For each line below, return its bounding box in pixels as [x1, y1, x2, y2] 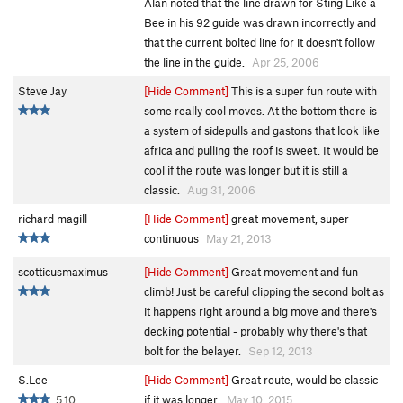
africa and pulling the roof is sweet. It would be [144, 143, 379, 158]
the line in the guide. [144, 55, 247, 70]
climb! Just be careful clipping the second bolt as [144, 284, 384, 300]
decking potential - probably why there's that [144, 324, 367, 339]
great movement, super [228, 211, 349, 227]
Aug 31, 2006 [187, 183, 255, 198]
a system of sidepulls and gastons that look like [144, 123, 380, 139]
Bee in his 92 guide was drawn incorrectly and [144, 15, 376, 31]
